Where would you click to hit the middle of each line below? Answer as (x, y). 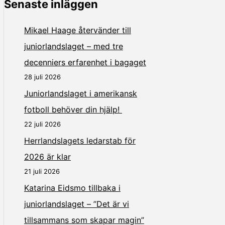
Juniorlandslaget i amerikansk (81, 93)
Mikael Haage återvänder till (78, 30)
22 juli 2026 (42, 124)
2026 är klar (47, 156)
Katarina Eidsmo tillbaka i (72, 188)
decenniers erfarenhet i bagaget (85, 62)
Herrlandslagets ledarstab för (80, 140)
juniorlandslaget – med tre (74, 46)
